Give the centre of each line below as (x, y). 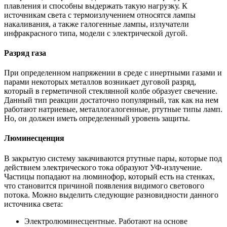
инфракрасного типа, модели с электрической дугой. (96, 33)
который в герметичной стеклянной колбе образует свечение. (111, 91)
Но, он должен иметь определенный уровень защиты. (97, 119)
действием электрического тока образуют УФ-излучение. (103, 167)
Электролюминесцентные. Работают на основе (106, 221)
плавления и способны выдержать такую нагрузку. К (96, 6)
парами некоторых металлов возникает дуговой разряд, (100, 82)
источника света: (33, 204)
